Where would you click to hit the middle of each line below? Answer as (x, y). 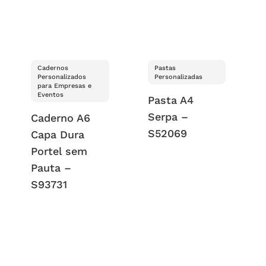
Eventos (51, 94)
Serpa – (168, 116)
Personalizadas (178, 77)
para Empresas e (65, 85)
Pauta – (51, 167)
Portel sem (59, 151)
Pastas (165, 68)
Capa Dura (58, 134)
